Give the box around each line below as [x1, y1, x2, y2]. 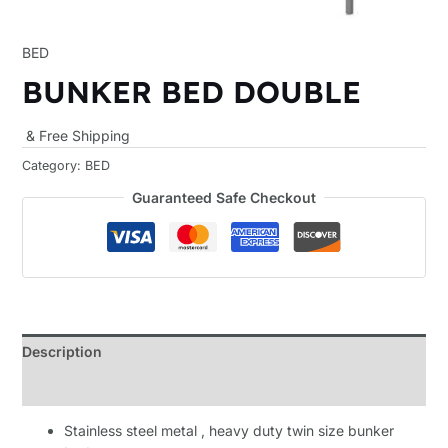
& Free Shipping [25, 127, 130, 145]
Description [21, 342, 102, 360]
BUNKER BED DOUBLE [21, 73, 361, 112]
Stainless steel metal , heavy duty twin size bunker [63, 421, 394, 439]
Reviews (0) [21, 378, 102, 396]
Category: [21, 157, 85, 173]
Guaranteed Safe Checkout [132, 188, 316, 206]
